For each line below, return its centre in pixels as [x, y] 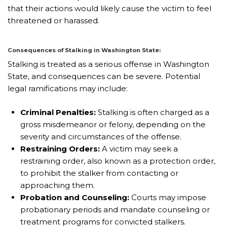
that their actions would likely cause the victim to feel [109, 8]
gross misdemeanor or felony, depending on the [113, 124]
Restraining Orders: [60, 148]
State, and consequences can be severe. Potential [104, 77]
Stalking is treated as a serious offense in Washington [108, 64]
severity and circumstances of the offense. [101, 136]
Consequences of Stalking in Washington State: [84, 50]
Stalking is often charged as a [153, 112]
